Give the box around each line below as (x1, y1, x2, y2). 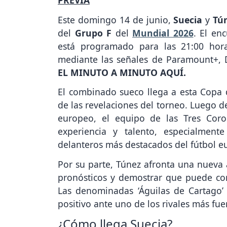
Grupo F (74, 26, 111, 39)
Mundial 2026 (132, 26, 194, 39)
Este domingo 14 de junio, (58, 13, 174, 26)
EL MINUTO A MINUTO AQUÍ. (58, 66, 186, 79)
